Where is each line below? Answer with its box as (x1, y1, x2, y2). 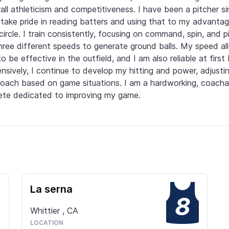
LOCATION (30, 218, 63, 226)
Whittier (30, 205, 62, 216)
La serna (30, 182, 73, 195)
